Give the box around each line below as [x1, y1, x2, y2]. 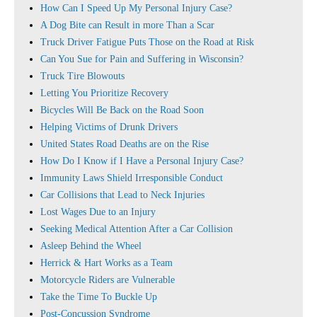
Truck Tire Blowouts [40, 71, 125, 81]
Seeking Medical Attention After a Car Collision [40, 224, 233, 234]
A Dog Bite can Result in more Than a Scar [40, 20, 214, 30]
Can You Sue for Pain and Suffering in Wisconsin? [40, 54, 243, 64]
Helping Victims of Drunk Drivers [40, 122, 178, 132]
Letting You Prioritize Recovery [40, 88, 168, 98]
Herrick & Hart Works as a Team [40, 258, 173, 268]
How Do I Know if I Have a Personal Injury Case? [40, 156, 243, 166]
